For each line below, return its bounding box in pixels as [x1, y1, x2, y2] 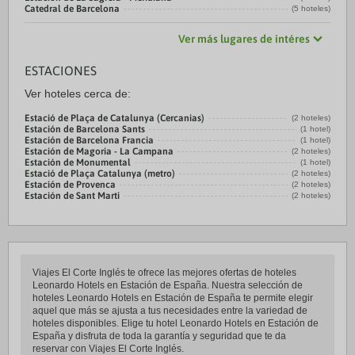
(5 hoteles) [292, 4, 330, 13]
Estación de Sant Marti [25, 190, 120, 201]
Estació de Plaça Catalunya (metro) [25, 168, 175, 179]
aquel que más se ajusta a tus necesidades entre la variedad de [32, 305, 307, 316]
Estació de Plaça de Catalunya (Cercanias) [25, 113, 204, 124]
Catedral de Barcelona [25, 3, 120, 14]
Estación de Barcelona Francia [25, 135, 154, 146]
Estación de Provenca [25, 179, 116, 190]
